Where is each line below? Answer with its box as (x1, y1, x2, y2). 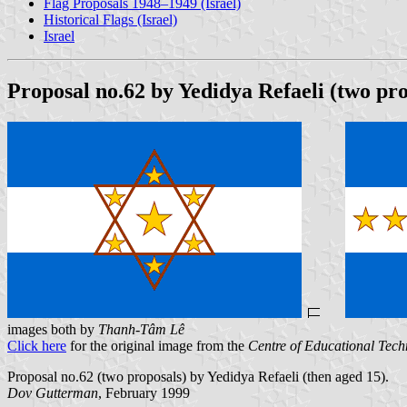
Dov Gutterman (7, 384, 98, 401)
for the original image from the (66, 337, 248, 353)
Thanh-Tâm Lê (98, 321, 184, 337)
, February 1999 (98, 384, 190, 401)
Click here (7, 337, 66, 353)
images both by (7, 321, 98, 337)
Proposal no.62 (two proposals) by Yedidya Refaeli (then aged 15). (7, 368, 389, 384)
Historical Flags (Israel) (44, 11, 177, 27)
